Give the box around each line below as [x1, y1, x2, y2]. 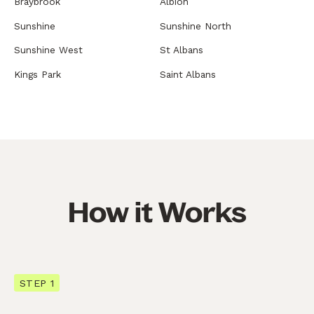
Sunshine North [160, 20, 231, 32]
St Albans [160, 44, 203, 56]
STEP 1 [20, 277, 54, 289]
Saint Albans [160, 68, 216, 80]
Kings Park [14, 68, 61, 80]
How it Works [67, 196, 247, 228]
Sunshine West [14, 44, 83, 56]
